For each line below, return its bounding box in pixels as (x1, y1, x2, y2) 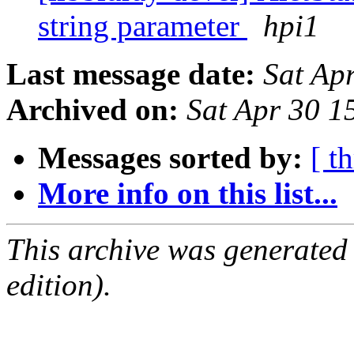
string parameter (38, 9, 247, 43)
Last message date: (6, 57, 255, 92)
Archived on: (6, 92, 179, 127)
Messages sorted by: (38, 141, 303, 175)
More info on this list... (38, 176, 337, 211)
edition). (6, 268, 111, 303)
